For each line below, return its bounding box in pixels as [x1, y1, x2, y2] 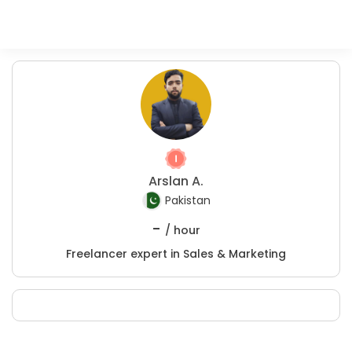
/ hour [165, 222, 200, 238]
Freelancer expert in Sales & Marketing [66, 246, 286, 262]
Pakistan [164, 192, 211, 209]
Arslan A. [148, 172, 203, 190]
